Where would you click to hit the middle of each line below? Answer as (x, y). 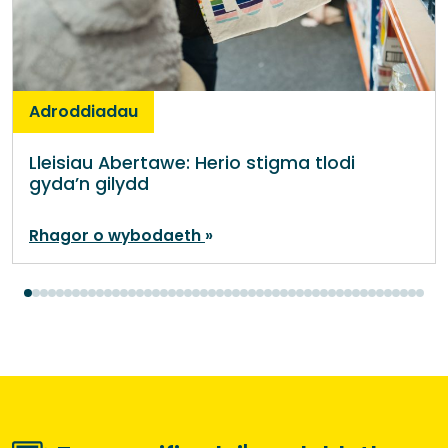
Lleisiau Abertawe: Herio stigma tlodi (192, 162)
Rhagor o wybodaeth (117, 235)
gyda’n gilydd (89, 183)
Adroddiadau (83, 111)
